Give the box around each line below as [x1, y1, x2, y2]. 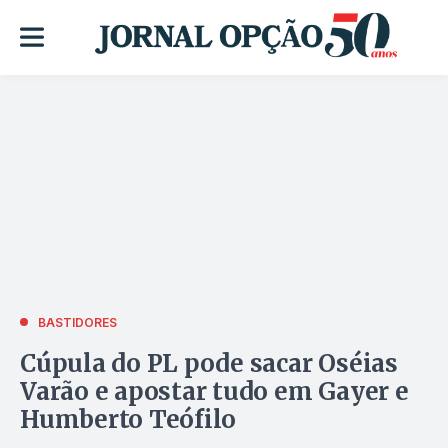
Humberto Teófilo [20, 403, 237, 435]
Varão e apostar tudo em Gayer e [20, 375, 409, 407]
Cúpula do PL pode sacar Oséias [20, 347, 398, 379]
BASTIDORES [38, 314, 117, 330]
